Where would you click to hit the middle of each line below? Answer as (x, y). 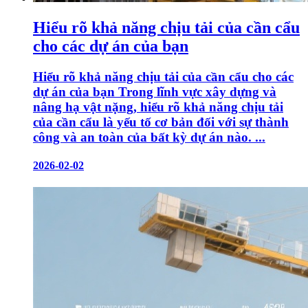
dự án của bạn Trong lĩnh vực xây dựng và (155, 92)
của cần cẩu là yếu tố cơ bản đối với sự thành (161, 122)
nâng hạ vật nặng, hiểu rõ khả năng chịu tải (158, 107)
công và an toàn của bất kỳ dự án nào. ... (149, 137)
